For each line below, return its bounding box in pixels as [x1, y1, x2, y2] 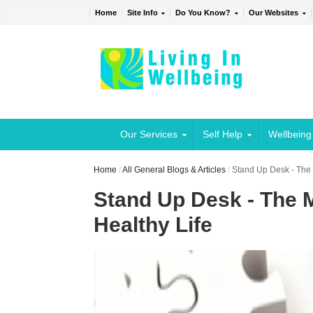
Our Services [119, 129, 177, 140]
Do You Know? [175, 8, 231, 17]
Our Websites [249, 8, 299, 17]
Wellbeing [268, 129, 312, 140]
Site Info [126, 8, 158, 17]
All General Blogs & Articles [122, 165, 226, 175]
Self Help [203, 129, 243, 140]
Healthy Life [94, 213, 213, 237]
